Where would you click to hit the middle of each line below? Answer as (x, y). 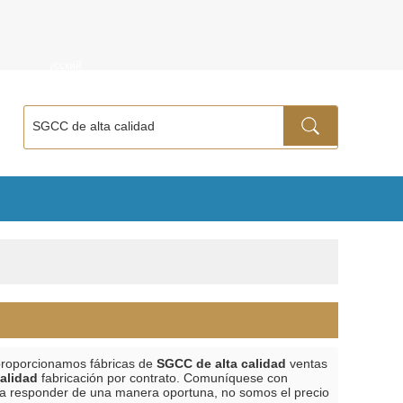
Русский (62, 66)
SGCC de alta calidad (221, 363)
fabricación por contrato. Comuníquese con (163, 378)
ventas (307, 363)
